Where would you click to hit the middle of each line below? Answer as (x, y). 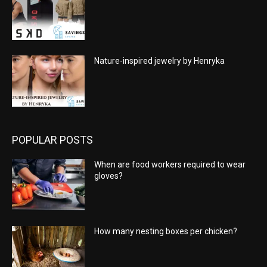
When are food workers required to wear (170, 164)
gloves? (109, 176)
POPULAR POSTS (52, 139)
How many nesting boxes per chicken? (166, 231)
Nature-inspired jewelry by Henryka (160, 61)
